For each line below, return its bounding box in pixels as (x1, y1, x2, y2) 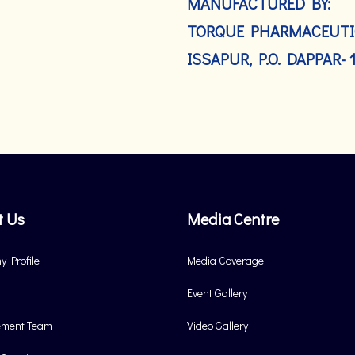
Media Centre (187, 208, 279, 229)
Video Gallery (187, 318, 248, 333)
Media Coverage (187, 253, 264, 268)
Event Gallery (187, 285, 247, 300)
